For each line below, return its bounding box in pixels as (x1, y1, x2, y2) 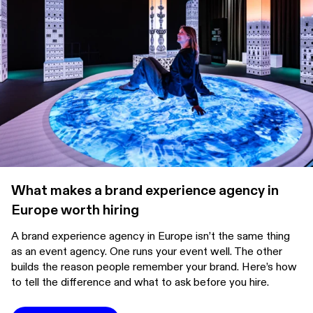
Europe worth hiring (11, 201, 139, 219)
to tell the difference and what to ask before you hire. (11, 275, 269, 290)
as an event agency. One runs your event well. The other (11, 245, 282, 259)
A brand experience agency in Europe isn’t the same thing (11, 229, 290, 244)
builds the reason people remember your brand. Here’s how (11, 260, 297, 275)
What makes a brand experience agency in (11, 182, 279, 200)
